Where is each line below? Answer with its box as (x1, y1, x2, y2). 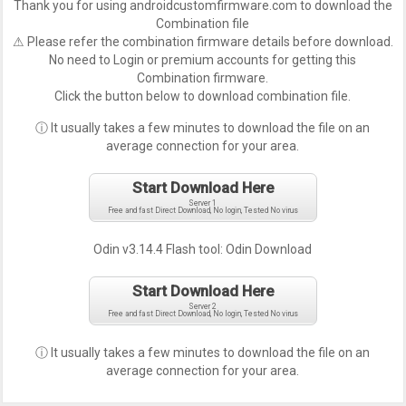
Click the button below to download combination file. (54, 89, 352, 103)
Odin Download (226, 242, 313, 256)
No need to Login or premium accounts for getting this (49, 53, 357, 67)
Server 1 (188, 198, 217, 208)
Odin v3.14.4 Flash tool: (93, 242, 227, 256)
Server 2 (188, 302, 217, 311)
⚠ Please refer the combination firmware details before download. (12, 34, 393, 49)
